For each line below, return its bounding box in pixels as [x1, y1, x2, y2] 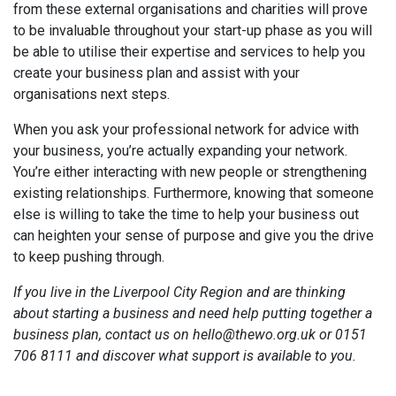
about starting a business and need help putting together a [13, 305, 372, 322]
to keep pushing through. [13, 248, 164, 265]
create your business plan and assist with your [13, 65, 300, 81]
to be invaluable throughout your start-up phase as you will [13, 22, 372, 39]
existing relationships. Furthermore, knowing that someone [13, 185, 374, 202]
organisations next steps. [13, 86, 170, 103]
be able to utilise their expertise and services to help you [13, 43, 365, 60]
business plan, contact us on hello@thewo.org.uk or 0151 [13, 326, 367, 343]
